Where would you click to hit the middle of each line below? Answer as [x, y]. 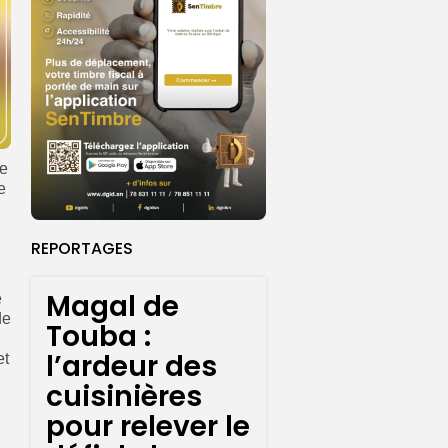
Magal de [112, 307]
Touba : [98, 337]
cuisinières [124, 397]
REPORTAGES [82, 249]
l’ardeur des [131, 367]
